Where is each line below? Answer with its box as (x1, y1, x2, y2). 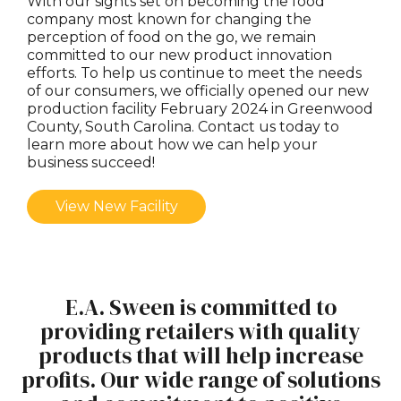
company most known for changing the (27, 10, 311, 28)
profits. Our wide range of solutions (21, 363, 380, 395)
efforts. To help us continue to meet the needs (27, 64, 362, 81)
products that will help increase (38, 339, 363, 371)
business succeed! (27, 153, 155, 171)
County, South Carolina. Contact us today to (27, 117, 339, 135)
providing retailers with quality (40, 315, 361, 346)
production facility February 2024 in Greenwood (27, 99, 373, 117)
